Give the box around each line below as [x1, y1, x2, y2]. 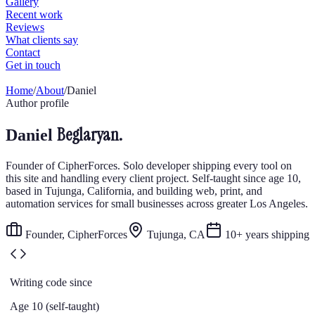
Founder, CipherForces [22, 228, 127, 240]
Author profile [6, 97, 69, 109]
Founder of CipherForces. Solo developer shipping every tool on [6, 159, 292, 172]
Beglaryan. [57, 123, 122, 146]
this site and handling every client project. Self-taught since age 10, [6, 172, 301, 184]
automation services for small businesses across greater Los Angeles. [6, 197, 308, 210]
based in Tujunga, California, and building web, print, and [6, 184, 262, 197]
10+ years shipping [222, 228, 309, 240]
